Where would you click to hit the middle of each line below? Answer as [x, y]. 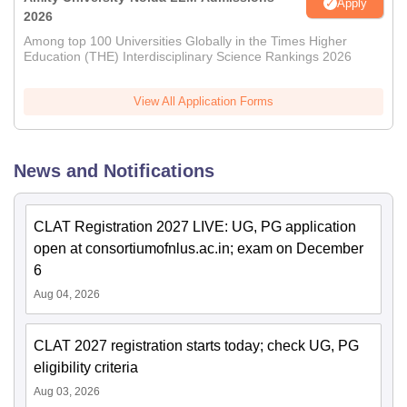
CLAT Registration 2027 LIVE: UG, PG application [195, 227]
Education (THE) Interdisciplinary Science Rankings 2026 [188, 57]
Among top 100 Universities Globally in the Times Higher [185, 41]
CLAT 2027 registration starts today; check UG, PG [196, 346]
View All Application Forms [203, 102]
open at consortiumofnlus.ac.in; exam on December [199, 249]
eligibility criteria [86, 368]
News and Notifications [114, 171]
